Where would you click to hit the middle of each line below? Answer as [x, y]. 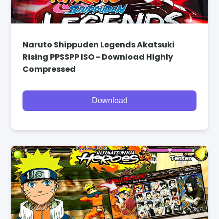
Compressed [49, 69]
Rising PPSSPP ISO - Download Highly [98, 57]
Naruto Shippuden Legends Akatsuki [99, 44]
